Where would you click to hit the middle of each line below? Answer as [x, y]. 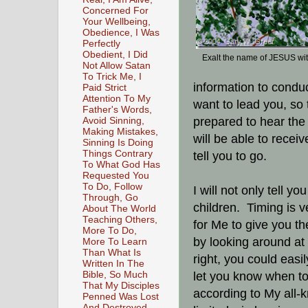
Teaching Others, [120, 220]
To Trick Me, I [112, 77]
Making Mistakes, [120, 132]
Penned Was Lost [121, 297]
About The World [119, 209]
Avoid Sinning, [113, 121]
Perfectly [101, 44]
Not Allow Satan [117, 66]
